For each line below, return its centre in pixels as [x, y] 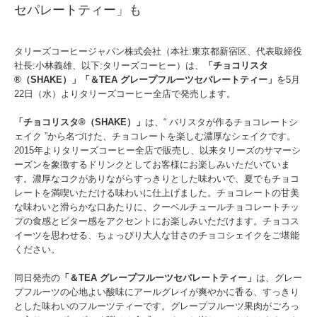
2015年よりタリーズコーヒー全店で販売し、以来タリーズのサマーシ [157, 151]
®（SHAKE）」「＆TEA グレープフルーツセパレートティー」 [145, 80]
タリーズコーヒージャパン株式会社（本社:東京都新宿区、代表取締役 [158, 52]
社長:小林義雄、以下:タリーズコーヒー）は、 [109, 66]
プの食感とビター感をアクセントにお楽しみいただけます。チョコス [157, 221]
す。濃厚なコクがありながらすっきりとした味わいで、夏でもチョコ [157, 179]
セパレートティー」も [78, 10]
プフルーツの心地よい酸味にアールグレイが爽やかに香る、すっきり [157, 292]
